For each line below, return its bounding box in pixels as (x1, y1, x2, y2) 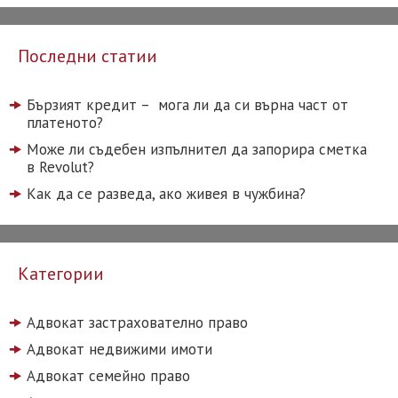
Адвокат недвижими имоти (27, 338, 212, 359)
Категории (18, 261, 104, 285)
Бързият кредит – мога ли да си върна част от (27, 94, 348, 115)
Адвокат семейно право (27, 365, 190, 386)
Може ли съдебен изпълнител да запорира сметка (27, 139, 367, 159)
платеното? (27, 112, 103, 132)
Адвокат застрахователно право (27, 312, 248, 332)
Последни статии (18, 44, 157, 68)
